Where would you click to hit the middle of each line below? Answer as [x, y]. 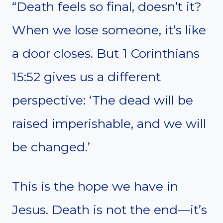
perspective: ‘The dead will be [103, 100]
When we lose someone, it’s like [109, 30]
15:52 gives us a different [86, 76]
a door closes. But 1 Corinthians [106, 53]
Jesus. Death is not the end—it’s [110, 209]
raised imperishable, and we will [109, 123]
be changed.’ [51, 147]
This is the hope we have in [95, 186]
